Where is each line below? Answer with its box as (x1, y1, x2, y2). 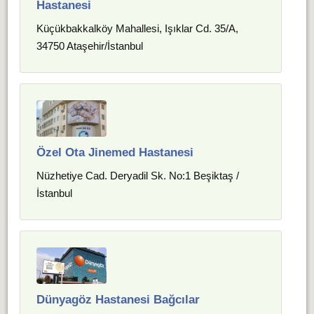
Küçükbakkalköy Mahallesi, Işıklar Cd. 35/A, (36, 22, 239, 34)
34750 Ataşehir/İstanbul (36, 40, 144, 52)
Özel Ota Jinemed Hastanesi (36, 146, 194, 159)
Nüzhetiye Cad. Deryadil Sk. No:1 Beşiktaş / (36, 170, 240, 182)
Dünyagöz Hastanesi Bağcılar (36, 293, 200, 306)
